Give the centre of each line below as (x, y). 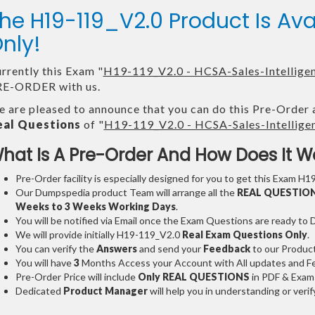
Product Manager (105, 291)
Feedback (226, 249)
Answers (116, 249)
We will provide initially (65, 235)
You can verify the (56, 249)
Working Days (142, 207)
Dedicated (39, 291)
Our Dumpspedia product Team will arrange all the (126, 193)
